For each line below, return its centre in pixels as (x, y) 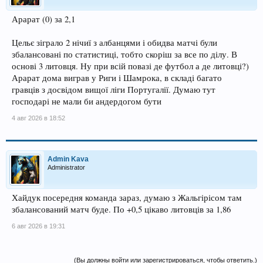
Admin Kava (68, 159)
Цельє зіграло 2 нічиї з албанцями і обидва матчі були (114, 43)
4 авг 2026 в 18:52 (38, 118)
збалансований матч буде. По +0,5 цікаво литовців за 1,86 (121, 210)
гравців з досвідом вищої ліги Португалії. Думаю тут (114, 90)
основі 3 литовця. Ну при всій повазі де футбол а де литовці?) (130, 66)
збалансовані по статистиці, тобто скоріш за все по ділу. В (124, 55)
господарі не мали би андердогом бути (87, 102)
